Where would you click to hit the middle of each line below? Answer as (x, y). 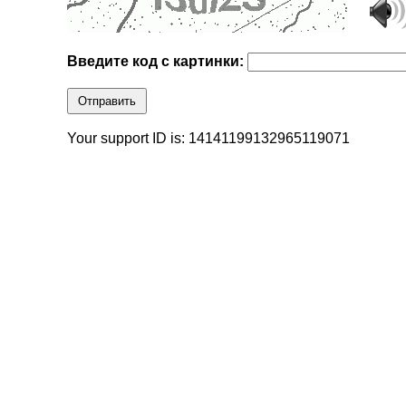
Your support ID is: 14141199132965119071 (209, 139)
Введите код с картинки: (158, 62)
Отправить (107, 101)
